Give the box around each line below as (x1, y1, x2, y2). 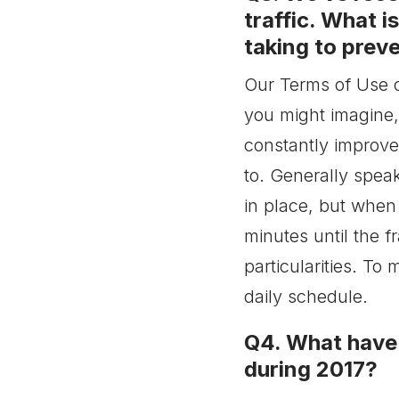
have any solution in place (73, 3, 211, 15)
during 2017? (243, 356, 378, 382)
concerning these (73, 19, 164, 31)
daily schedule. (243, 286, 368, 307)
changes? (73, 35, 125, 47)
